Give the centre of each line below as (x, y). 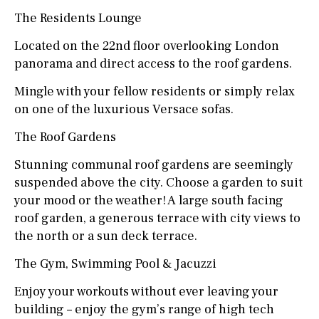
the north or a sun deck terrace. (106, 236)
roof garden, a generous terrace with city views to (157, 218)
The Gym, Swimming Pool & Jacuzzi (115, 263)
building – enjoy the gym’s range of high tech (144, 309)
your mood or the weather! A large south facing (149, 200)
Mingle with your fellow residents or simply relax (155, 91)
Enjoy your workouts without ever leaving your (146, 291)
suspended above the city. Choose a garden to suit (158, 182)
